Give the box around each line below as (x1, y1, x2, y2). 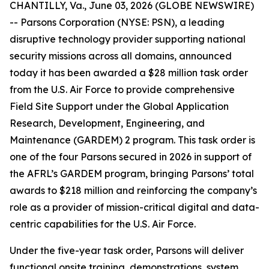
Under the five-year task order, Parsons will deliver (10, 244, 244, 256)
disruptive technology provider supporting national (10, 33, 246, 45)
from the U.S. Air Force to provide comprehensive (10, 83, 235, 95)
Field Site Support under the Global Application (10, 100, 229, 112)
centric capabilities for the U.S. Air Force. (10, 218, 196, 230)
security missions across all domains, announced (10, 50, 232, 62)
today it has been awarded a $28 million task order (10, 67, 248, 79)
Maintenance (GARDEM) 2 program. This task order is (10, 134, 255, 146)
